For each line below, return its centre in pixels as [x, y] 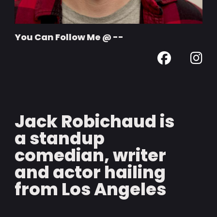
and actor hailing [90, 172]
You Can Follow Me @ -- [69, 37]
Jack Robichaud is [94, 121]
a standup [60, 138]
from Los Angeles [90, 189]
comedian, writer [90, 155]
